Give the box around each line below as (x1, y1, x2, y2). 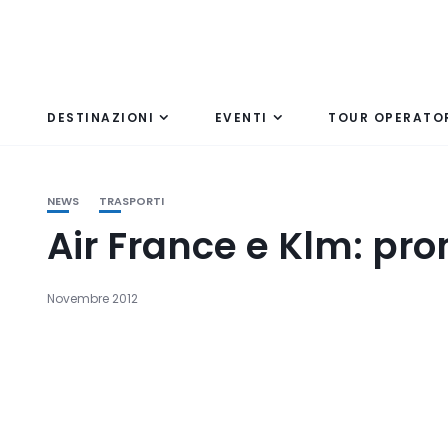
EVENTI (214, 109, 268, 126)
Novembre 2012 (47, 290, 138, 307)
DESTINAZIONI (47, 109, 154, 126)
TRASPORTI (99, 193, 164, 209)
